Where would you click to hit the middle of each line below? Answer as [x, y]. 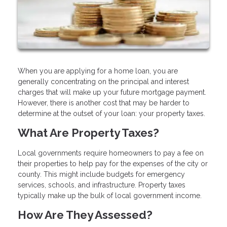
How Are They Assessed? [85, 215]
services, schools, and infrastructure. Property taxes [102, 185]
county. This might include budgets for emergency [101, 175]
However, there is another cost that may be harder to [104, 103]
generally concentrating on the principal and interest [103, 81]
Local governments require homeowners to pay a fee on [111, 153]
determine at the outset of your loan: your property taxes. [112, 113]
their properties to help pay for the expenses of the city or [113, 164]
